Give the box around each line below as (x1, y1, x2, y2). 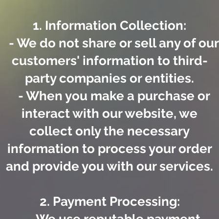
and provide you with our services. (6, 159, 213, 174)
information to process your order (7, 141, 212, 156)
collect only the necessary (29, 124, 190, 139)
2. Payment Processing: (39, 194, 180, 209)
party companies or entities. (25, 71, 194, 86)
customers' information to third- (11, 53, 208, 68)
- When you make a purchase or (9, 88, 210, 104)
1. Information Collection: (33, 18, 186, 33)
